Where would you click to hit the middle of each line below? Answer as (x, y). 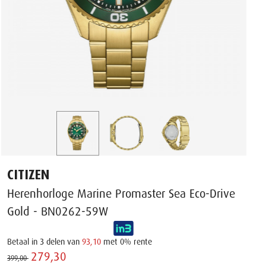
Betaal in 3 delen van (45, 241)
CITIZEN (28, 175)
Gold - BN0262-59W (58, 211)
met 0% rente (126, 241)
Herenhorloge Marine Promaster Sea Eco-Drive (121, 194)
